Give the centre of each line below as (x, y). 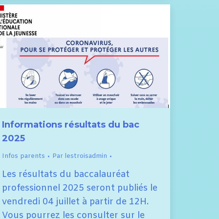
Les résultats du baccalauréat (66, 174)
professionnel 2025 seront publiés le (80, 188)
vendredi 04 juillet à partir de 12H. (75, 202)
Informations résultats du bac (71, 124)
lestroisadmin (86, 156)
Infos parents (23, 156)
